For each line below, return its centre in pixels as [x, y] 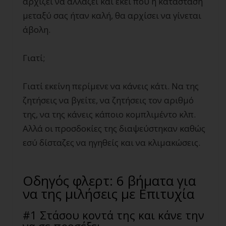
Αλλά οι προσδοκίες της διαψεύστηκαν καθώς [114, 129]
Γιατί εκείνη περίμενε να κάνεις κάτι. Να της [111, 86]
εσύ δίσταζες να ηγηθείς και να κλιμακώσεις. [111, 143]
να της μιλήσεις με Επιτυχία [108, 194]
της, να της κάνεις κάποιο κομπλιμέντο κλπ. [109, 115]
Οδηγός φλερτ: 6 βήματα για [109, 181]
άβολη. [37, 30]
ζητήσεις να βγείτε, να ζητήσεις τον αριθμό [108, 100]
